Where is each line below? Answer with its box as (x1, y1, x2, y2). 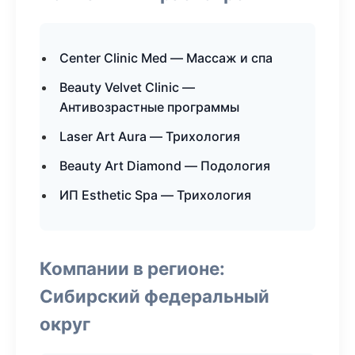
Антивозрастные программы (59, 99, 239, 115)
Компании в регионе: (40, 258, 225, 279)
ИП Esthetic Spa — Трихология (59, 187, 251, 203)
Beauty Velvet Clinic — (59, 79, 195, 95)
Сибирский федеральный (40, 285, 269, 307)
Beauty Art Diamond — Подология (59, 158, 270, 174)
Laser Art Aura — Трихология (59, 128, 240, 144)
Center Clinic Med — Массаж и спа (59, 50, 273, 66)
